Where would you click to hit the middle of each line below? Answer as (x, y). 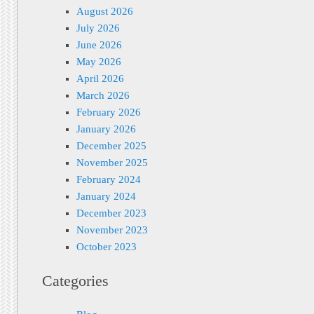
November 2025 (112, 163)
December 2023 (111, 213)
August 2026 (104, 12)
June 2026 (99, 45)
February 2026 (108, 112)
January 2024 (106, 197)
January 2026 (106, 129)
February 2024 (108, 180)
